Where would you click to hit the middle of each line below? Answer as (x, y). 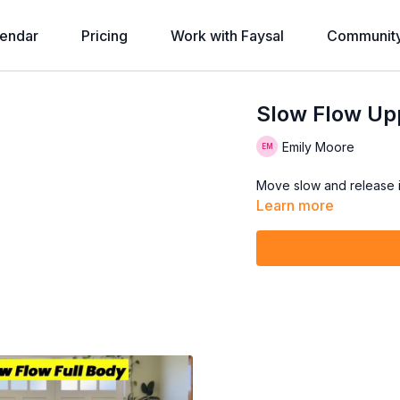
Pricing (104, 36)
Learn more (296, 205)
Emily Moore (319, 146)
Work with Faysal (227, 36)
